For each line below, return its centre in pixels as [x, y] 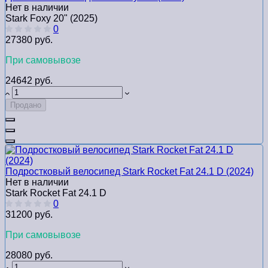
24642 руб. [29, 81]
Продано [26, 105]
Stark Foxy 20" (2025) [51, 19]
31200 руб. [29, 215]
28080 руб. [29, 255]
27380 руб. [29, 40]
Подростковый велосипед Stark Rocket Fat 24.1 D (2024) [130, 172]
